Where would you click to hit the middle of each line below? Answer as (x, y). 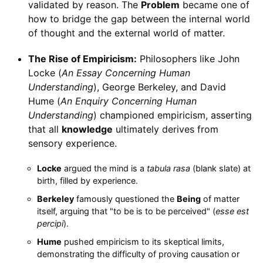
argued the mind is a (104, 168)
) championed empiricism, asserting (172, 115)
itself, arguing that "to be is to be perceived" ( (126, 211)
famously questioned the (125, 199)
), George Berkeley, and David (159, 87)
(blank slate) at (220, 168)
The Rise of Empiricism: (82, 59)
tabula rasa (168, 168)
